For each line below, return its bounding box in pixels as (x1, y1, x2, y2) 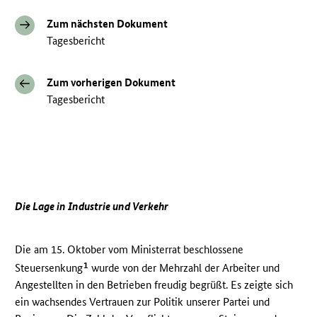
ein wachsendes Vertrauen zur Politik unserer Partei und (15, 295, 270, 309)
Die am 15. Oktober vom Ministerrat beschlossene (15, 243, 244, 257)
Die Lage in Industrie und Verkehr (15, 200, 169, 214)
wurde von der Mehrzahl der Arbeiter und (88, 261, 280, 275)
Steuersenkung (15, 261, 83, 275)
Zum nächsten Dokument (47, 17, 168, 31)
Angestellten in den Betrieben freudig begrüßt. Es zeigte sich (15, 278, 294, 292)
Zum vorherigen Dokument (47, 76, 176, 90)
